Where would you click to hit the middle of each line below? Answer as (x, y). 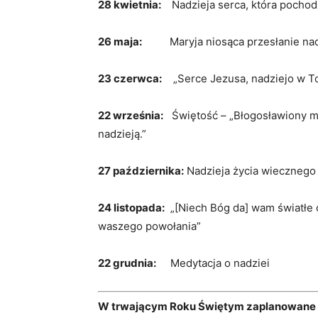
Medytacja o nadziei (213, 263)
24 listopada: (131, 207)
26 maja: (121, 41)
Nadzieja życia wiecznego (250, 170)
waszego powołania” (149, 226)
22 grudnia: (127, 263)
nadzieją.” (122, 133)
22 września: (131, 115)
